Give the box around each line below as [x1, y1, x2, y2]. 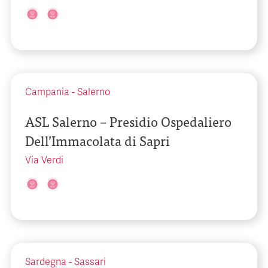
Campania [25, 86, 69, 98]
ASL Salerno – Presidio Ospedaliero [25, 111, 232, 132]
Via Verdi [25, 154, 63, 166]
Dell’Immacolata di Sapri [25, 130, 170, 151]
